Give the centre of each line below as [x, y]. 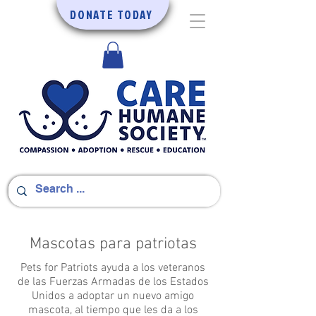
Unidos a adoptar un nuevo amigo [113, 297]
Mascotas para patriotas [113, 244]
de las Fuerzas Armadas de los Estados [113, 282]
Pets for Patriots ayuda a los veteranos [113, 268]
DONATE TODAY [111, 14]
